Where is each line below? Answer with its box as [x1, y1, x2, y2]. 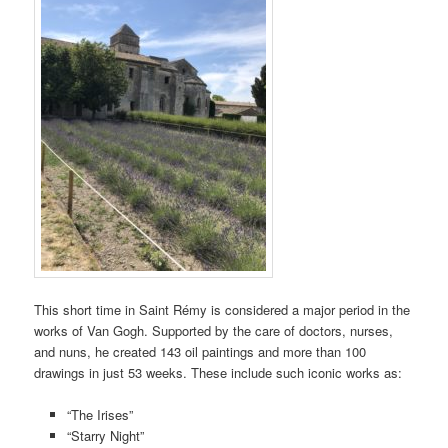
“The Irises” [66, 405, 133, 425]
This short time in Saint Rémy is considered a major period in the [34, 299, 411, 319]
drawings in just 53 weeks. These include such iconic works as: [34, 362, 403, 382]
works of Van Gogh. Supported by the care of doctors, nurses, [34, 320, 394, 340]
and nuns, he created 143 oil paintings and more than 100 [34, 341, 367, 361]
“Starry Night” [66, 426, 144, 446]
